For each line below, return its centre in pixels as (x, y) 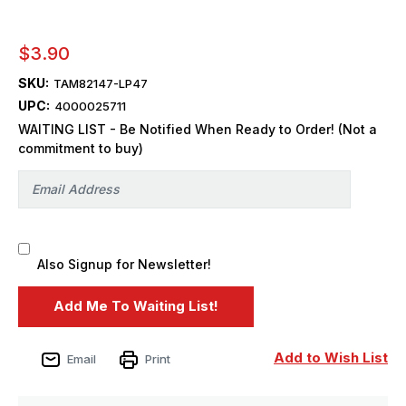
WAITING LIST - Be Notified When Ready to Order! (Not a (198, 129)
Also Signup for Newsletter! (124, 264)
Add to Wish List (331, 358)
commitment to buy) (81, 148)
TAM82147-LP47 (100, 83)
